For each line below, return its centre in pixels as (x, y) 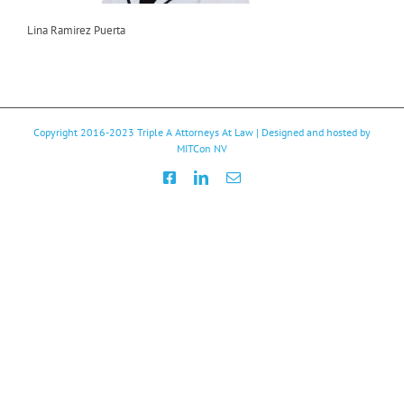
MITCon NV (202, 148)
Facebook (203, 176)
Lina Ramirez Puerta (76, 30)
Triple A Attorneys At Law (195, 132)
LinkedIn (234, 176)
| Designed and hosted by (312, 132)
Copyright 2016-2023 (85, 132)
